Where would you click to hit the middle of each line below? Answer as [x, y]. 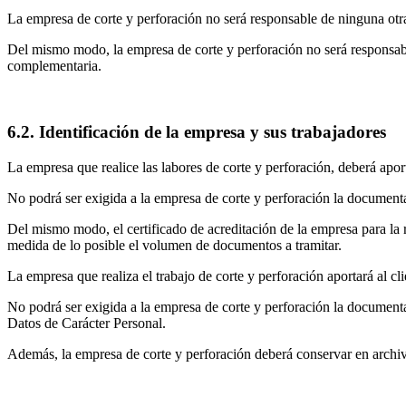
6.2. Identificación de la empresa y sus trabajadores [197, 131]
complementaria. [54, 66]
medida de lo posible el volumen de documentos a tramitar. [174, 245]
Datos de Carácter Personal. [87, 323]
